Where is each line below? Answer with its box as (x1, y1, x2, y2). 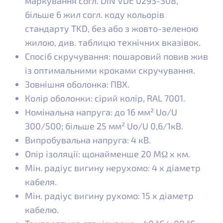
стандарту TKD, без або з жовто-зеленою (25, 23, 198, 34)
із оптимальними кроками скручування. (25, 65, 195, 76)
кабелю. (25, 204, 59, 216)
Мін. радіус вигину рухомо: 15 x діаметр (25, 190, 194, 202)
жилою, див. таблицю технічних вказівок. (25, 37, 201, 48)
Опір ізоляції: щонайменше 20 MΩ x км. (25, 148, 190, 160)
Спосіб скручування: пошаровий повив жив (25, 51, 208, 62)
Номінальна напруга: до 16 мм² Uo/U (25, 107, 177, 118)
